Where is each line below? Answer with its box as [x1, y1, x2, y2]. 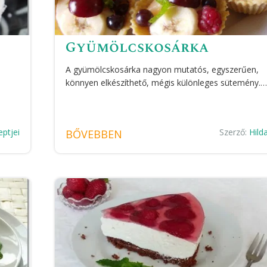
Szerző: [219, 126, 250, 138]
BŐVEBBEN [66, 126, 123, 141]
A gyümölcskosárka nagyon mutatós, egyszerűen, [66, 63, 259, 75]
